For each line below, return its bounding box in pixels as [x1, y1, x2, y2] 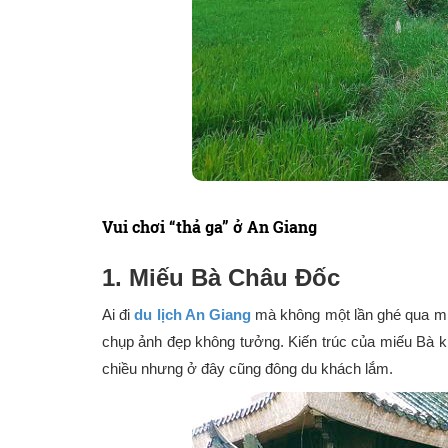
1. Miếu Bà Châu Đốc [102, 264, 340, 291]
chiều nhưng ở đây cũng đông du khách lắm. [102, 360, 393, 377]
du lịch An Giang [134, 306, 252, 323]
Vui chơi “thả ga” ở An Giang [102, 216, 317, 237]
